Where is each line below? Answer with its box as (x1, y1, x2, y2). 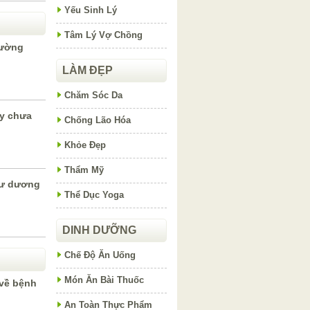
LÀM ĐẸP (62, 64, 113, 76)
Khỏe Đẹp (64, 140, 106, 150)
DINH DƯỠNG (62, 224, 136, 236)
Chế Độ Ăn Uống (64, 250, 136, 260)
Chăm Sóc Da (64, 90, 122, 100)
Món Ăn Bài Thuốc (64, 275, 144, 285)
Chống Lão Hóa (64, 115, 131, 125)
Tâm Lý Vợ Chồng (64, 30, 143, 40)
